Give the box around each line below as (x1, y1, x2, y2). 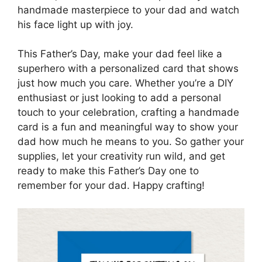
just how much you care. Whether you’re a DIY (18, 77, 233, 89)
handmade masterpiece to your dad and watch (18, 4, 239, 16)
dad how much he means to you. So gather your (18, 136, 244, 148)
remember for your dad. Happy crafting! (18, 180, 205, 192)
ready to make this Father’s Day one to (18, 165, 199, 177)
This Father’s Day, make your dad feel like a (18, 48, 222, 60)
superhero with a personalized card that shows (18, 63, 239, 75)
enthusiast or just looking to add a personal (18, 92, 221, 104)
